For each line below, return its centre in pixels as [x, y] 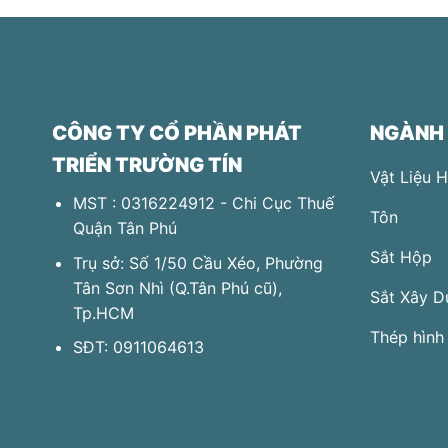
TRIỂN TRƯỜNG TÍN [147, 164]
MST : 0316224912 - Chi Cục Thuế [203, 202]
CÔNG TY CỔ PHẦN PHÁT [177, 132]
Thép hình [406, 336]
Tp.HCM [103, 312]
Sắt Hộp [400, 256]
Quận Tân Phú [124, 227]
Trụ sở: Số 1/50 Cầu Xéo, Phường [197, 262]
